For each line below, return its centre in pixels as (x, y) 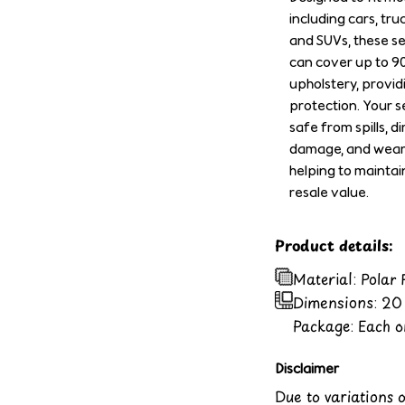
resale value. (329, 193)
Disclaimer (307, 368)
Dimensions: (337, 302)
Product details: (334, 245)
